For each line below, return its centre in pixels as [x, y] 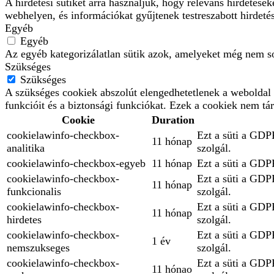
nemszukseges [38, 248]
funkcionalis [34, 192]
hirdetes [24, 220]
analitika [26, 148]
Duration [173, 120]
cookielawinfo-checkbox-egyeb [76, 164]
